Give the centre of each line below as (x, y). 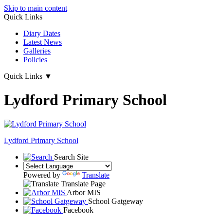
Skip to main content (36, 8)
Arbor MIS (84, 192)
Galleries (37, 51)
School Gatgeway (116, 201)
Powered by (43, 175)
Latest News (43, 42)
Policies (35, 60)
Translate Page (83, 183)
